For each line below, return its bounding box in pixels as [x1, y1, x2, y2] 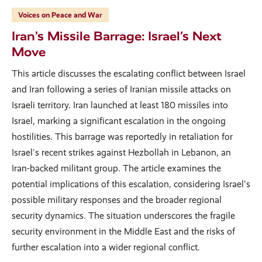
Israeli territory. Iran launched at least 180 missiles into [12, 99, 228, 111]
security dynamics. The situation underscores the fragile [12, 210, 235, 222]
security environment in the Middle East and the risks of [12, 226, 235, 237]
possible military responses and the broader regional [12, 194, 222, 206]
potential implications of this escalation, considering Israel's [12, 178, 250, 190]
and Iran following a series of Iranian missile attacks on [12, 84, 231, 95]
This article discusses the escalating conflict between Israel [12, 68, 246, 80]
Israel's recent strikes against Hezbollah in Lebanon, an [12, 147, 231, 158]
